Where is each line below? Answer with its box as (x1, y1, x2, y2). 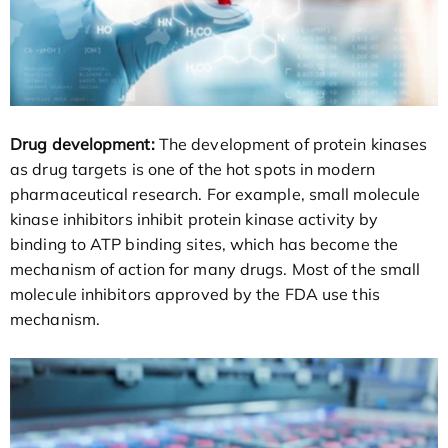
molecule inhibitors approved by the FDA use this (10, 283, 380, 304)
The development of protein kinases (154, 133, 428, 154)
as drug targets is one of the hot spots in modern (10, 158, 375, 179)
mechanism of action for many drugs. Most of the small (10, 258, 421, 279)
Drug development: (10, 133, 155, 154)
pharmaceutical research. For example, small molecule (10, 183, 421, 204)
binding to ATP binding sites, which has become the (10, 233, 399, 254)
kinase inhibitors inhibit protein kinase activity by (10, 208, 379, 229)
